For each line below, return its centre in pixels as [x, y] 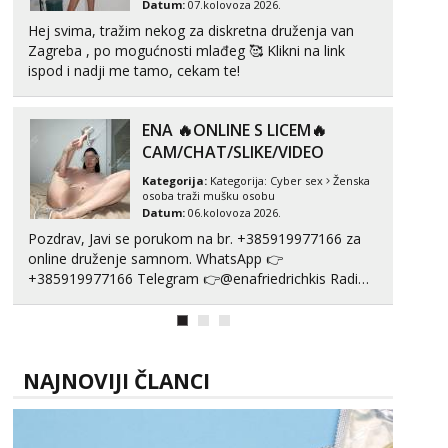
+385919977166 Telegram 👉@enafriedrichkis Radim [179, 278]
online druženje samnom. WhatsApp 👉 [112, 258]
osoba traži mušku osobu [208, 195]
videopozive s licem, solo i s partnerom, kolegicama [195, 298]
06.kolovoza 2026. [233, 212]
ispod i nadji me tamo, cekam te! [134, 70]
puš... [44, 358]
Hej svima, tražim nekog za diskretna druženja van [191, 30]
